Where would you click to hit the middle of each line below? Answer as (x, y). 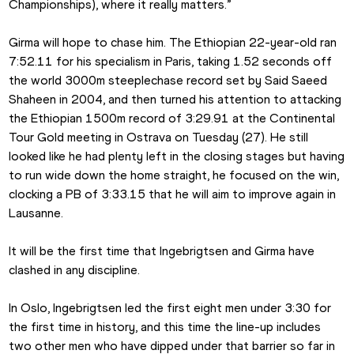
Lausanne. (36, 213)
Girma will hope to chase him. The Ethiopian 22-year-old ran (173, 43)
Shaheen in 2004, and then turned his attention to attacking (175, 100)
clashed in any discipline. (75, 270)
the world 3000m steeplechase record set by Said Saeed (168, 81)
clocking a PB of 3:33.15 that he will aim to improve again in (173, 194)
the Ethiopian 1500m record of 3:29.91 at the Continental (172, 119)
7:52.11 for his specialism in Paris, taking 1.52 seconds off (171, 62)
